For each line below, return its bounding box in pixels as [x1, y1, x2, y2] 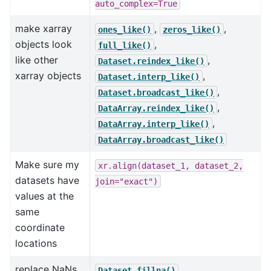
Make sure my [15, 158, 79, 171]
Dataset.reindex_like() [98, 56, 204, 66]
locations [15, 237, 57, 250]
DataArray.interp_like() [98, 119, 209, 129]
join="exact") [95, 176, 158, 186]
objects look [15, 38, 72, 51]
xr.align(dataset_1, [98, 160, 190, 171]
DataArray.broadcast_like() [98, 134, 224, 145]
